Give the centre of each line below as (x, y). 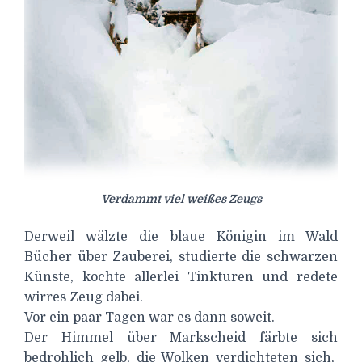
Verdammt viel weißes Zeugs (181, 198)
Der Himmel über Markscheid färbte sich (181, 337)
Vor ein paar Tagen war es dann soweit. (149, 317)
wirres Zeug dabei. (84, 297)
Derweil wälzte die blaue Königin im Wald (181, 236)
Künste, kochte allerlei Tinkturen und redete (181, 277)
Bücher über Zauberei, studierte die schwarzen (181, 257)
